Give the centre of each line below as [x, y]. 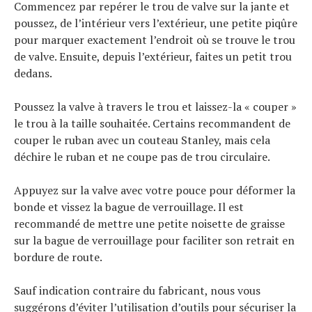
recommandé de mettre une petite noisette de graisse [149, 223]
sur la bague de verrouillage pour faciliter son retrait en [154, 240]
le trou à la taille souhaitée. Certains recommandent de [152, 123]
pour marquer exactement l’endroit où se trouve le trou [155, 39]
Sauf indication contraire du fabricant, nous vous [137, 290]
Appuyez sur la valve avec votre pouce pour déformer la [155, 190]
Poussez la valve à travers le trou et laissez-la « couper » [155, 106]
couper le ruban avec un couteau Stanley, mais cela [142, 140]
